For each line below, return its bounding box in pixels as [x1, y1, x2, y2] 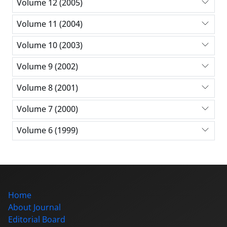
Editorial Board [8, 213, 65, 225]
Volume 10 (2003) [17, 40, 83, 51]
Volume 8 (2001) [17, 82, 78, 94]
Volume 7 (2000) [17, 103, 78, 115]
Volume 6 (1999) [17, 125, 78, 136]
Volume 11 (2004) [17, 18, 83, 30]
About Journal [8, 201, 61, 213]
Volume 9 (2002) [17, 61, 78, 72]
